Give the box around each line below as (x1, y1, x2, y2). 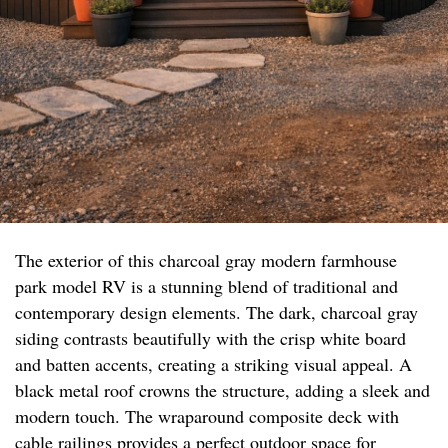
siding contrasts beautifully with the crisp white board (15, 326, 406, 351)
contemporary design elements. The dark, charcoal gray (15, 300, 418, 325)
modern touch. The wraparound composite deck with (15, 404, 399, 429)
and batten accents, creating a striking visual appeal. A (15, 352, 412, 377)
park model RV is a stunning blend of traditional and (15, 274, 398, 299)
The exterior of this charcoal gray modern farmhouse (15, 248, 397, 273)
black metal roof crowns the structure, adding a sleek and (15, 378, 430, 403)
